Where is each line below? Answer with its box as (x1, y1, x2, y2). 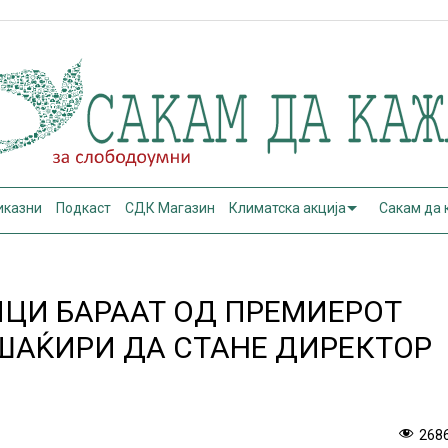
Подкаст (56, 200, 112, 216)
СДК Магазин (125, 200, 216, 216)
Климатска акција (229, 200, 347, 216)
